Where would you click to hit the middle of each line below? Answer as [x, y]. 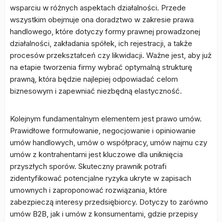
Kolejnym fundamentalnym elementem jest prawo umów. [106, 119]
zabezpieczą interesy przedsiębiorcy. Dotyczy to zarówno [109, 202]
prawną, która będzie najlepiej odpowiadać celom [94, 79]
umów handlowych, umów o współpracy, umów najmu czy [109, 142]
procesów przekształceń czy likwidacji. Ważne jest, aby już [111, 55]
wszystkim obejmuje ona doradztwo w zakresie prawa [102, 20]
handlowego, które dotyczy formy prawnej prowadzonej [105, 31]
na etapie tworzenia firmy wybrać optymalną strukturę [101, 67]
